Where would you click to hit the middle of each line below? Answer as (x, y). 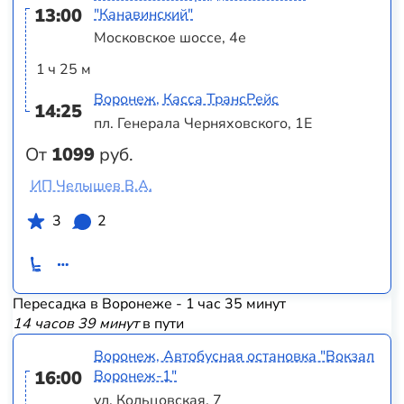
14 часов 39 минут (75, 323)
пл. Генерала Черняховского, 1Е (203, 123)
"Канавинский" (144, 14)
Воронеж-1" (136, 376)
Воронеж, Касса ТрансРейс (187, 100)
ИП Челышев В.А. (91, 186)
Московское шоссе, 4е (170, 38)
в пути (161, 323)
